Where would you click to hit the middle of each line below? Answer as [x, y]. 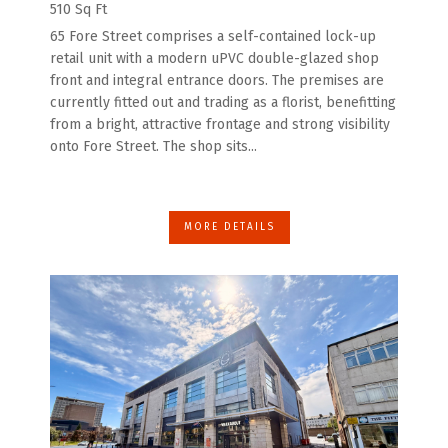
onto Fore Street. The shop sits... [153, 147]
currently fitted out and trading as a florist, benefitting [223, 103]
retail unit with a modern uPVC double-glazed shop [214, 59]
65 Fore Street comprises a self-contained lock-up [213, 37]
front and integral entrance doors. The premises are [217, 81]
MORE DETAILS [229, 227]
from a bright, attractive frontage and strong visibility [220, 125]
